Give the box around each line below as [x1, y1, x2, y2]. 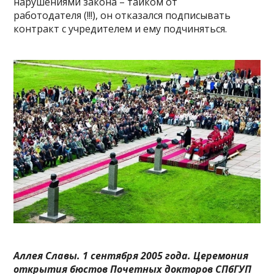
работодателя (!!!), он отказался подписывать [13, 8, 231, 22]
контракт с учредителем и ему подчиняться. [13, 21, 228, 35]
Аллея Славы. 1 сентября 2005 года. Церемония [13, 249, 249, 263]
